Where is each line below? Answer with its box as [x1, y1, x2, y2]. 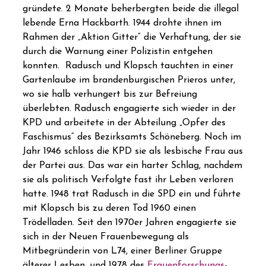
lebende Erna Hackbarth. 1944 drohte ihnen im [23, 18, 221, 28]
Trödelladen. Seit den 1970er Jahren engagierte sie [23, 218, 236, 228]
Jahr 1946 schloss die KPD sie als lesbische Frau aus [23, 147, 243, 157]
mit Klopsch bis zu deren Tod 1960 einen [23, 204, 196, 214]
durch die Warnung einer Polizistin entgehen [23, 47, 213, 57]
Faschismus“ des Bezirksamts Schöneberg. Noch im [23, 132, 241, 142]
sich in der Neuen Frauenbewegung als [23, 232, 189, 242]
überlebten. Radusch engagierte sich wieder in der [23, 104, 236, 114]
